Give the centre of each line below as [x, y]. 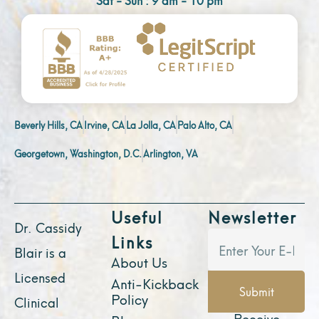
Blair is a [40, 251]
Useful [137, 216]
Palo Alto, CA [205, 124]
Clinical [37, 301]
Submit [256, 291]
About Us [139, 261]
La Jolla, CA [151, 124]
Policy [130, 298]
